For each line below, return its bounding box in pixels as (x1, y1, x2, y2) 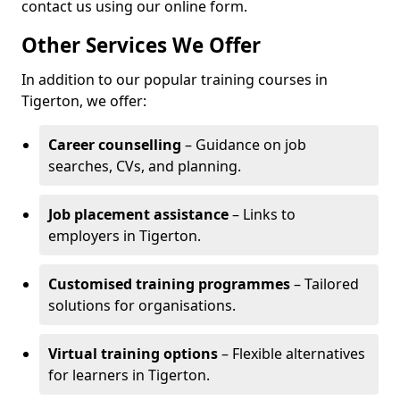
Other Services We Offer (21, 31, 261, 59)
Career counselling (48, 135, 181, 154)
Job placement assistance (48, 204, 229, 224)
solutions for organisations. (48, 296, 236, 315)
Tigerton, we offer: (21, 91, 146, 111)
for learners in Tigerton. (48, 365, 210, 385)
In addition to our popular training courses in (21, 70, 328, 89)
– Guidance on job (181, 135, 306, 154)
